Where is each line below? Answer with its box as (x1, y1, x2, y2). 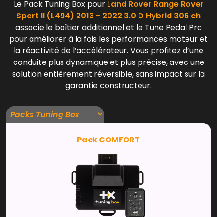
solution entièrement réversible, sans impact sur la (12, 68, 205, 79)
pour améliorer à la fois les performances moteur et (9, 33, 208, 45)
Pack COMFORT (77, 134, 140, 145)
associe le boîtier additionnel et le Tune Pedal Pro (15, 22, 202, 33)
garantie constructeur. (65, 80, 152, 91)
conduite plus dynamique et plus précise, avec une (13, 57, 204, 68)
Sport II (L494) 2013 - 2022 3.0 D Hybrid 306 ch (16, 10, 201, 21)
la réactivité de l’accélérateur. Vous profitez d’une (14, 45, 203, 56)
